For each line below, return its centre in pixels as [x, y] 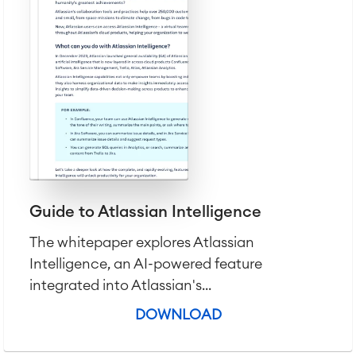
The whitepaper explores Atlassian [142, 242]
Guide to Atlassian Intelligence [145, 212]
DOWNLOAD [178, 315]
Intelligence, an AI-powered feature [146, 264]
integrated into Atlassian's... [120, 285]
